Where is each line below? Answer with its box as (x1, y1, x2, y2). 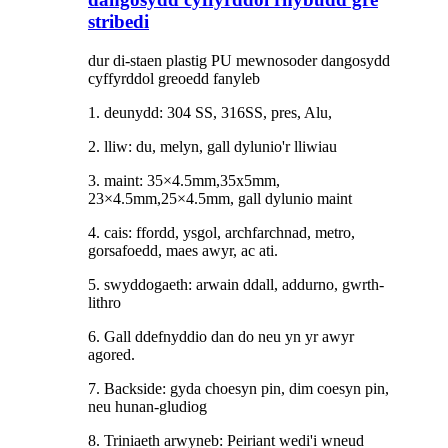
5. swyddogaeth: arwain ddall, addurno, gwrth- (88, 275, 384, 293)
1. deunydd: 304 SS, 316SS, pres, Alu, (88, 103, 332, 121)
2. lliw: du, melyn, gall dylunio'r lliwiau (88, 137, 337, 155)
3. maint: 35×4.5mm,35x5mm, (88, 171, 280, 189)
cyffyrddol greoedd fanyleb (88, 69, 260, 87)
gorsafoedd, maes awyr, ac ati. (88, 241, 278, 259)
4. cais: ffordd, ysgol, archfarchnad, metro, (88, 223, 355, 241)
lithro (88, 293, 121, 311)
